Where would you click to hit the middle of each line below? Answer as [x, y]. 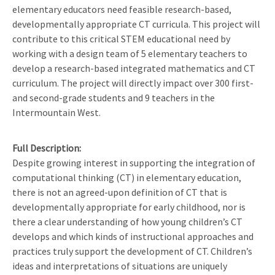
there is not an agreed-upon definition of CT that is [120, 192]
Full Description [46, 148]
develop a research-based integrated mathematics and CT [134, 68]
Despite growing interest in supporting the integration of [134, 162]
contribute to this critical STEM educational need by [121, 38]
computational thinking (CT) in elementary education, [127, 177]
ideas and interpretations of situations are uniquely [120, 265]
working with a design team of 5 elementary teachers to [130, 53]
